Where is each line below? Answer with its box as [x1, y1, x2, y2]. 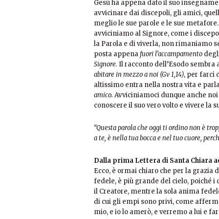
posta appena [94, 50, 140, 58]
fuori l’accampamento [140, 50, 202, 58]
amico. [94, 91, 114, 99]
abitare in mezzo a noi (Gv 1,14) [94, 70, 184, 79]
